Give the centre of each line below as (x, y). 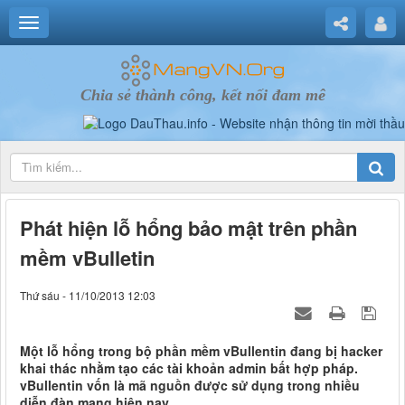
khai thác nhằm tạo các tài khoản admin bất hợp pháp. (189, 368)
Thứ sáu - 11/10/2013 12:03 (88, 296)
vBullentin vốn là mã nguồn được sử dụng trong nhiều (190, 386)
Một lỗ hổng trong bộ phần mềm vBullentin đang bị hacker (201, 351)
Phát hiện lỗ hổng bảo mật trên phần (188, 228)
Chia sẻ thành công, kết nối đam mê (202, 95)
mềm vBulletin (87, 258)
